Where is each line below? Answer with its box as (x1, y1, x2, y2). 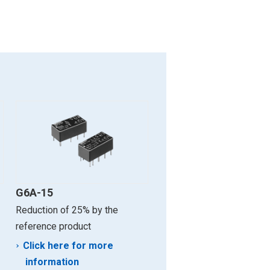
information (25, 256, 79, 268)
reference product (16, 220, 91, 232)
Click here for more (23, 239, 113, 251)
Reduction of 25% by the (16, 204, 118, 216)
